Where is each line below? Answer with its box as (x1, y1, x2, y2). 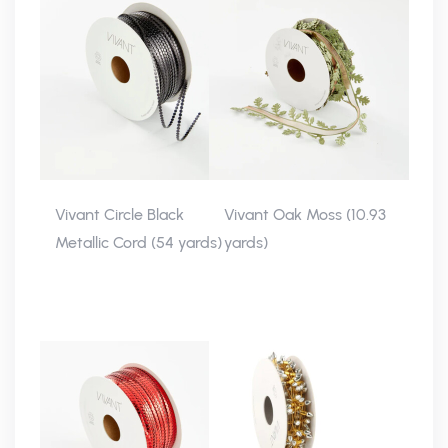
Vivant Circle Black (55, 205, 184, 224)
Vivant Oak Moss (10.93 (224, 205, 386, 224)
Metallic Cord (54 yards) (55, 233, 222, 252)
